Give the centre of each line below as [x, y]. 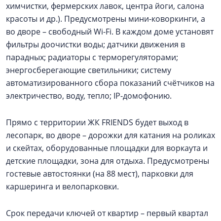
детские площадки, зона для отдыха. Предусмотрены [108, 161]
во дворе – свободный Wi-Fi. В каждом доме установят [110, 32]
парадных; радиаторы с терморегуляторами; [92, 57]
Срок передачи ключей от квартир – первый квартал [107, 213]
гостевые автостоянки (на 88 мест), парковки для [100, 174]
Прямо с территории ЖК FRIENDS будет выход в [97, 122]
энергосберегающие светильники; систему [89, 70]
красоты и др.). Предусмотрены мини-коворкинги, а [106, 19]
